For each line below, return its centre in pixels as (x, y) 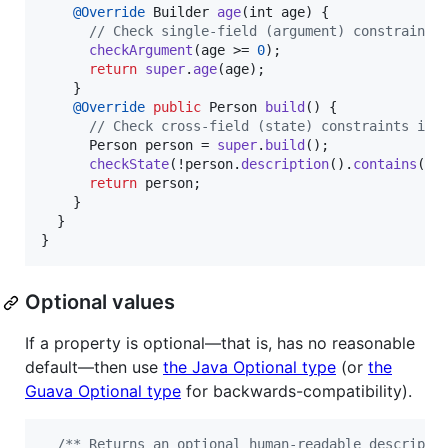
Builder (181, 12)
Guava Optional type (103, 391)
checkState (129, 164)
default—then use (94, 367)
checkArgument (141, 50)
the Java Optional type (249, 367)
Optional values (100, 302)
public (177, 107)
